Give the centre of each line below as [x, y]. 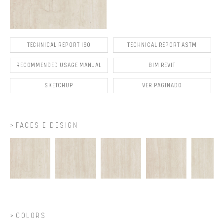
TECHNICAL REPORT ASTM [162, 45]
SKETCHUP [59, 86]
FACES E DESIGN [47, 126]
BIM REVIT [162, 65]
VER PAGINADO [162, 86]
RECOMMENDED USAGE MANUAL [59, 65]
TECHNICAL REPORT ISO [59, 45]
